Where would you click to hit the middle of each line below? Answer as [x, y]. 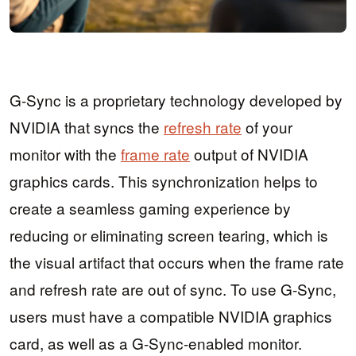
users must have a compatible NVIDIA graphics [171, 316]
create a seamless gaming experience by [150, 208]
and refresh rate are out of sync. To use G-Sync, [173, 289]
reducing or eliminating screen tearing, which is [169, 235]
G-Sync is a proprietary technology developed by [176, 100]
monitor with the [65, 154]
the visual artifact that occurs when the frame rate [177, 262]
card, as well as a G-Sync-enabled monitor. [156, 343]
